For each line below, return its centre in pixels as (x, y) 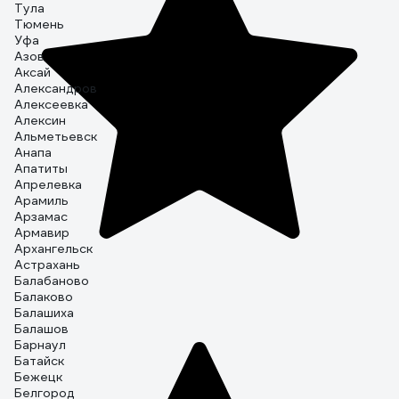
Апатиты (41, 168)
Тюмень (39, 24)
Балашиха (44, 313)
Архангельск (53, 248)
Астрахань (47, 265)
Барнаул (40, 345)
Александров (56, 88)
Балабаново (52, 281)
